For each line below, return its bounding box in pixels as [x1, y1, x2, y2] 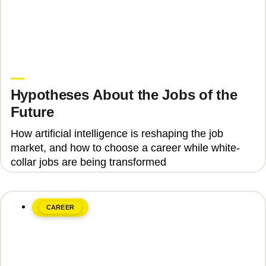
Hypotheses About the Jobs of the [10, 86, 237, 103]
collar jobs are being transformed [10, 156, 166, 169]
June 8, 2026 [11, 44, 61, 54]
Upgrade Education [11, 56, 103, 68]
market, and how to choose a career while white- [10, 142, 240, 154]
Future [10, 103, 54, 120]
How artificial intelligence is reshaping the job [10, 128, 223, 140]
